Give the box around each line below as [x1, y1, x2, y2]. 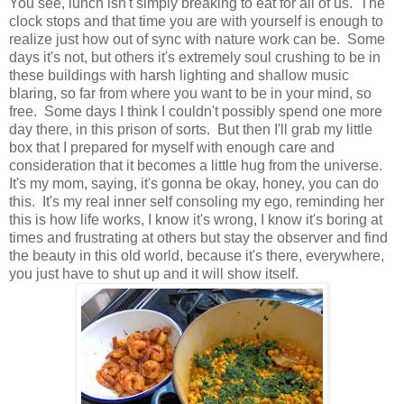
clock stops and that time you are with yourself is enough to [9, 13, 383, 29]
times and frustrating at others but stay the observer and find [9, 229, 388, 245]
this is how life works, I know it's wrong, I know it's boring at [9, 211, 382, 227]
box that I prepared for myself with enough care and [9, 139, 335, 155]
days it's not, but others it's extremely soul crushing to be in [9, 49, 381, 65]
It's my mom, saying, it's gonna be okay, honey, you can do [9, 175, 379, 191]
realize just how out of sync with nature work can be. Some [9, 31, 385, 47]
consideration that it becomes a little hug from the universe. [9, 157, 386, 173]
